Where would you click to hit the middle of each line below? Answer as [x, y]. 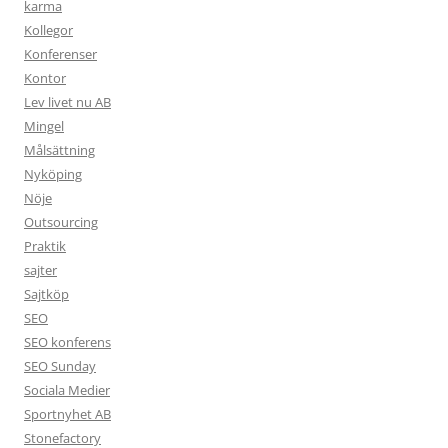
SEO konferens [67, 342]
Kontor [45, 78]
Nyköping [53, 174]
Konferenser [60, 54]
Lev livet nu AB [67, 102]
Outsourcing [61, 222]
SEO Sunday [60, 366]
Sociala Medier [67, 390]
